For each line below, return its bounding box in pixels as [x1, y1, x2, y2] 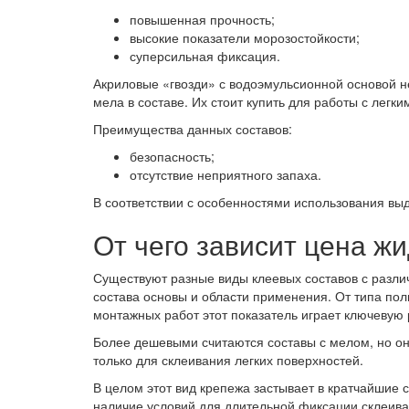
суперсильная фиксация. [130, 47, 280, 65]
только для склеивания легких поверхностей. [93, 351, 363, 369]
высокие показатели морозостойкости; [130, 28, 360, 47]
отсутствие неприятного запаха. [130, 165, 321, 184]
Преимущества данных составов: [93, 120, 292, 138]
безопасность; [130, 147, 215, 165]
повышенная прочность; [130, 10, 275, 28]
